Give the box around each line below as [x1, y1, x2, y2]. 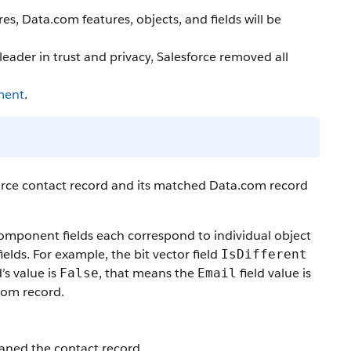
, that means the [99, 265, 197, 281]
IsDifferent [221, 247, 307, 262]
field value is [237, 265, 311, 281]
